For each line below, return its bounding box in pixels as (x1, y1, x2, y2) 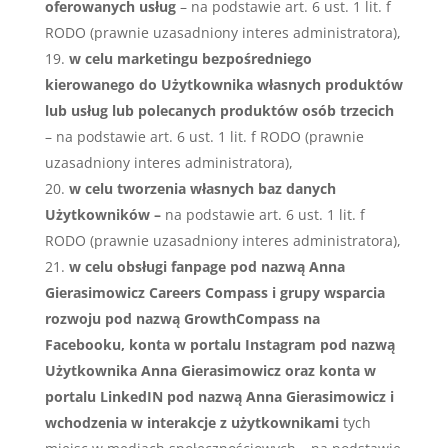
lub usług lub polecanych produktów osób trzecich (44, 101, 394, 120)
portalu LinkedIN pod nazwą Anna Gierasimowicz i (44, 387, 394, 406)
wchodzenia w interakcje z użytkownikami (44, 413, 339, 432)
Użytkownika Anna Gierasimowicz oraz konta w (44, 361, 376, 380)
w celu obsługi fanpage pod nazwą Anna (68, 257, 345, 276)
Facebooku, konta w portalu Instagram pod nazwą (44, 335, 395, 354)
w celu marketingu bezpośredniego (68, 49, 312, 68)
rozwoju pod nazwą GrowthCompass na (44, 309, 320, 328)
